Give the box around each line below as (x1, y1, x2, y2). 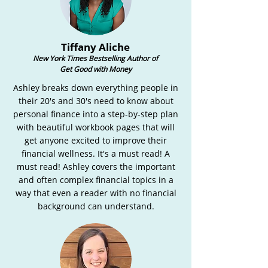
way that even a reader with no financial (15, 187, 176, 199)
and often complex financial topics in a (18, 174, 173, 185)
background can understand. (37, 200, 154, 212)
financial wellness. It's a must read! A (22, 148, 170, 159)
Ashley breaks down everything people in (13, 82, 178, 93)
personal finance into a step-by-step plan (13, 108, 178, 120)
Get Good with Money (59, 64, 132, 74)
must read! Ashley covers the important (16, 161, 175, 172)
